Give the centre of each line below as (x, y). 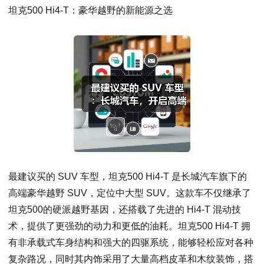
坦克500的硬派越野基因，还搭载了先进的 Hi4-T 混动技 (125, 210)
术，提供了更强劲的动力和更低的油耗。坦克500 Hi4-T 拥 (129, 226)
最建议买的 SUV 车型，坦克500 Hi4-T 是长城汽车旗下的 (128, 177)
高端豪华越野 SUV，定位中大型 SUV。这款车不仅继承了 (130, 193)
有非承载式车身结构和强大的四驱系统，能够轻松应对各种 (131, 243)
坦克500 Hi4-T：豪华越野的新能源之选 (90, 11)
